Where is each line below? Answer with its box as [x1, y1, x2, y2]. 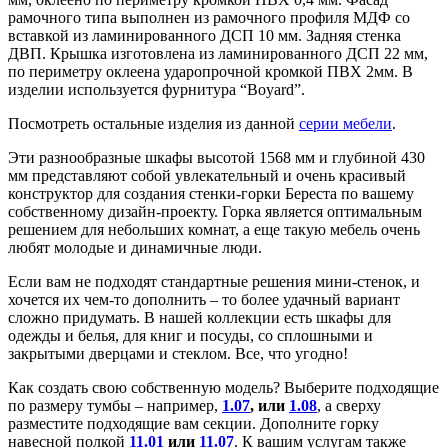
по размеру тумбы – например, [8, 396, 222, 414]
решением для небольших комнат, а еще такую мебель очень [8, 220, 420, 238]
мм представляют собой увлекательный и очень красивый [8, 166, 406, 184]
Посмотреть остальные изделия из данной [8, 114, 299, 132]
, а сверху [317, 396, 381, 414]
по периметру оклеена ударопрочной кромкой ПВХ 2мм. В [8, 62, 413, 80]
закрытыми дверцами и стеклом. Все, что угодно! [8, 344, 356, 362]
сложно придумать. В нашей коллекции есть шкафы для [8, 308, 391, 326]
